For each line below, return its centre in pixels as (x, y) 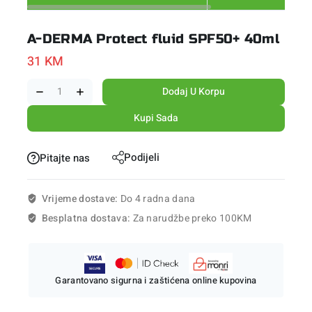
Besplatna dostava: (87, 219)
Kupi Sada (156, 118)
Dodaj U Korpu (194, 91)
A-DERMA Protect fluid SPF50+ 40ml (153, 39)
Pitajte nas (65, 158)
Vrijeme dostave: (81, 199)
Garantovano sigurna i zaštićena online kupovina (156, 281)
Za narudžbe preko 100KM (192, 219)
